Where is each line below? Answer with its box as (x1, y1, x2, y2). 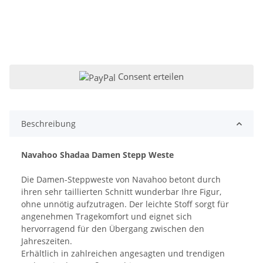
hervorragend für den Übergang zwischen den (21, 223, 204, 235)
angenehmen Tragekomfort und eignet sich (21, 211, 192, 222)
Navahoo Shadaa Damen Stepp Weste (21, 149, 174, 161)
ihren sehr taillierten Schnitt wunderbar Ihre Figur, (21, 186, 221, 198)
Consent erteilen (118, 70, 184, 83)
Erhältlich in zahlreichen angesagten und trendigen (21, 248, 225, 259)
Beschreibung (21, 118, 76, 130)
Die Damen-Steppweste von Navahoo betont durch (21, 174, 221, 186)
